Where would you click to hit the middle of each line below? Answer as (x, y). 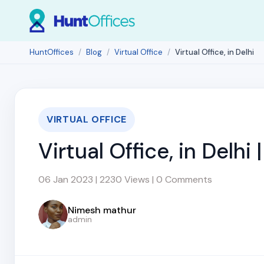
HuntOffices (52, 52)
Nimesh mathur (102, 210)
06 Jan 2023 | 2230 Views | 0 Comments (125, 179)
